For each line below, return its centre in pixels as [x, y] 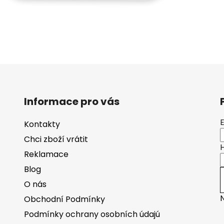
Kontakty [42, 124]
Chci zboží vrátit [56, 139]
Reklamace [46, 154]
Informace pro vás [71, 102]
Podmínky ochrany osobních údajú [92, 214]
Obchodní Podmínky [64, 199]
